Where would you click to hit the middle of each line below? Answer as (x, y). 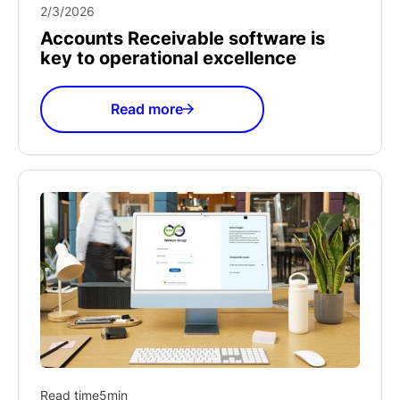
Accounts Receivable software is (183, 38)
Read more (146, 109)
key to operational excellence (168, 58)
